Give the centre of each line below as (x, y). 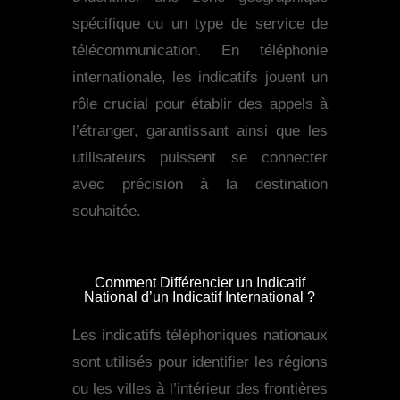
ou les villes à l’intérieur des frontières (200, 389)
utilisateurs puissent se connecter (200, 158)
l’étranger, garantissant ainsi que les (200, 131)
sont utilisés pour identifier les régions (200, 362)
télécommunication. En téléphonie (200, 51)
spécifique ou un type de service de (200, 24)
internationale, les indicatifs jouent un (200, 78)
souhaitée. (106, 212)
